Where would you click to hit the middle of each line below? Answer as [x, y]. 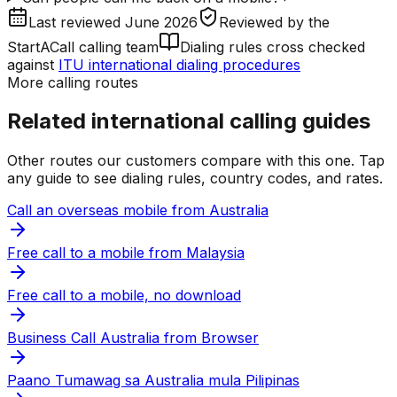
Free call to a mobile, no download [124, 296]
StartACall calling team [83, 47]
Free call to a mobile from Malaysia [126, 253]
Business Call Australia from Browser [133, 338]
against [31, 64]
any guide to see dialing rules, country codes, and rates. [195, 179]
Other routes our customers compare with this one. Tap [196, 161]
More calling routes [73, 82]
